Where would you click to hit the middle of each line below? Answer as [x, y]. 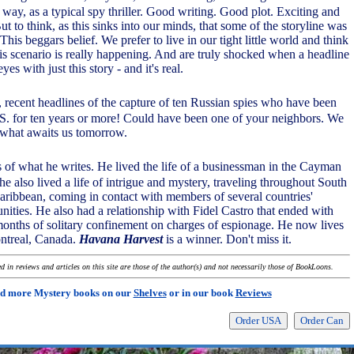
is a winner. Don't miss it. [227, 239]
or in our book [201, 293]
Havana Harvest [121, 239]
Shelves [150, 293]
